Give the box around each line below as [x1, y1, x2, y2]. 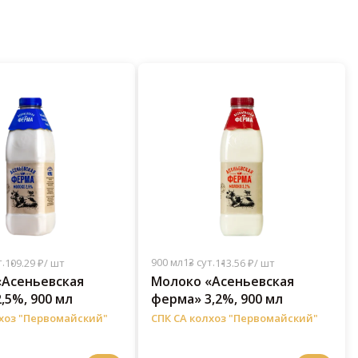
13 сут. [182, 255, 215, 270]
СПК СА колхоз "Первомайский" [150, 311, 318, 326]
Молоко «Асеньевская [150, 272, 294, 291]
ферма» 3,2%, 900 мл [150, 290, 283, 308]
